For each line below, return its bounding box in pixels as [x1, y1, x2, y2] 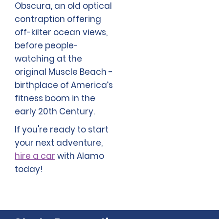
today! [15, 163, 43, 175]
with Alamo [55, 150, 104, 162]
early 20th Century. [15, 106, 95, 118]
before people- [15, 40, 78, 52]
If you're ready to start [15, 124, 109, 136]
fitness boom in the [15, 92, 95, 105]
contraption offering [15, 13, 101, 25]
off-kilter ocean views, [15, 26, 108, 39]
